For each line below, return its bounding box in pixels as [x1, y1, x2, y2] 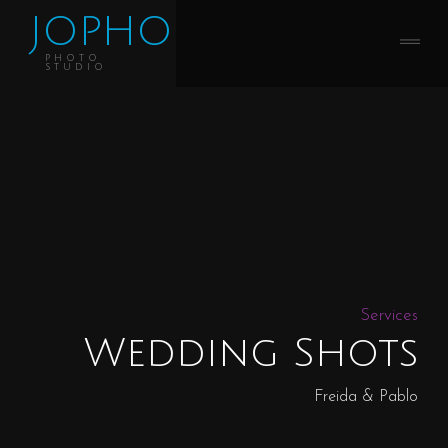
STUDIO [45, 62, 107, 72]
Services [360, 306, 418, 324]
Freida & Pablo [314, 388, 418, 405]
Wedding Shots [84, 330, 418, 375]
